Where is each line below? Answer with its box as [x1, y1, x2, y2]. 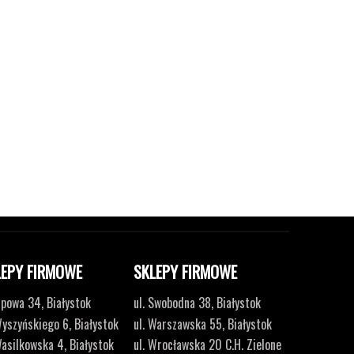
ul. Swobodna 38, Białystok [134, 293, 262, 313]
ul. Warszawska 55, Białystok [134, 314, 273, 333]
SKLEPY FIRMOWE [134, 260, 238, 284]
